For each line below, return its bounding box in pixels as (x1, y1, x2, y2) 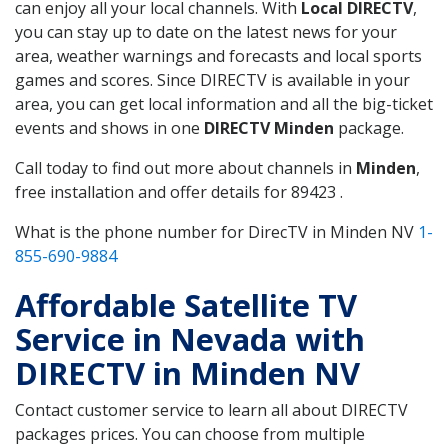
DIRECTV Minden (204, 116, 334, 139)
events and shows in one (15, 116, 204, 139)
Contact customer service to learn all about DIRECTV (15, 398, 408, 421)
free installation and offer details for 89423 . (15, 180, 343, 203)
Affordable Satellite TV (15, 283, 357, 326)
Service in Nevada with (15, 317, 365, 360)
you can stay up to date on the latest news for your (15, 20, 397, 43)
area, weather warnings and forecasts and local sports (15, 44, 422, 67)
